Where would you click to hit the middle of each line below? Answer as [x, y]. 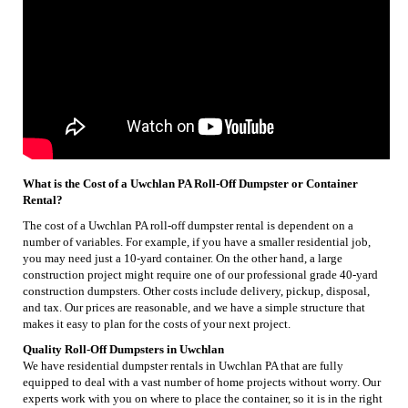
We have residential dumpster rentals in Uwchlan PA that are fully [183, 365]
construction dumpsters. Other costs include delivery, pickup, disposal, [196, 291]
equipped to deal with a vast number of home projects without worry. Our [202, 382]
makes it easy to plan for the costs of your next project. [157, 323]
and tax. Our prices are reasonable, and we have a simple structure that [194, 307]
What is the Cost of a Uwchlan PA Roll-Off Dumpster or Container [190, 183]
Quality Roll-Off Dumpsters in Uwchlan [123, 349]
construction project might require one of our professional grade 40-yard [200, 274]
